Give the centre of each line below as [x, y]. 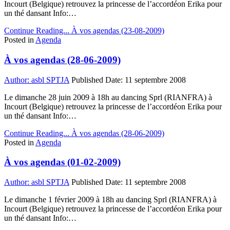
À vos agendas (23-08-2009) [117, 31]
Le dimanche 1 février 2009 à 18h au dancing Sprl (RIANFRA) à [110, 200]
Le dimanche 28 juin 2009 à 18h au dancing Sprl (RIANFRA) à [108, 97]
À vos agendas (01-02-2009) [62, 162]
